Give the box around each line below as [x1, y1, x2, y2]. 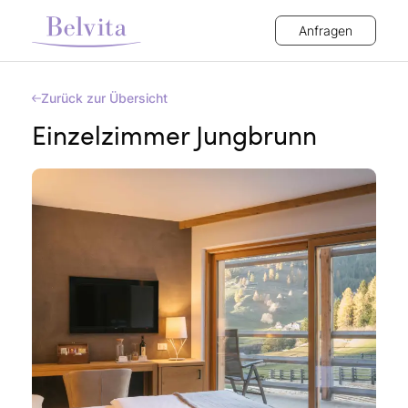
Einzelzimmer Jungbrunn [32, 117, 317, 152]
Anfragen [299, 23, 352, 38]
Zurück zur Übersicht [41, 90, 168, 106]
